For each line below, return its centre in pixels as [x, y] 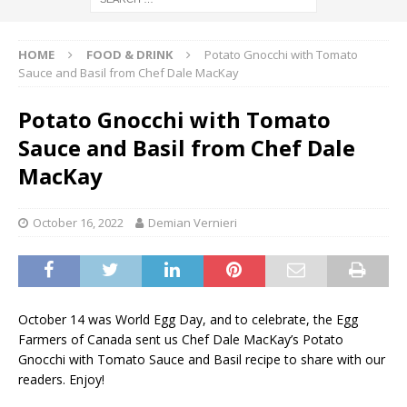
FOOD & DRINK [129, 55]
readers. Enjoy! [61, 380]
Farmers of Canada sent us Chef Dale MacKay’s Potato [181, 340]
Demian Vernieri [193, 223]
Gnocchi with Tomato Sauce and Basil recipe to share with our [202, 360]
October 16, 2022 [78, 223]
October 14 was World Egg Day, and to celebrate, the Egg [188, 320]
